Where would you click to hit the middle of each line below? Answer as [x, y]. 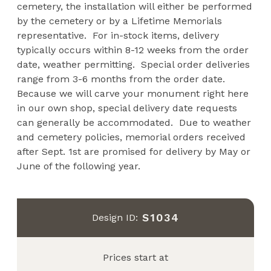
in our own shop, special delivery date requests [127, 108]
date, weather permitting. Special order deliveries [134, 64]
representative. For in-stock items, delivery [118, 35]
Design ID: [115, 218]
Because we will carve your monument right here [133, 93]
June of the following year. [79, 166]
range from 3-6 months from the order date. [123, 79]
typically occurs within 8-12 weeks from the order [133, 50]
